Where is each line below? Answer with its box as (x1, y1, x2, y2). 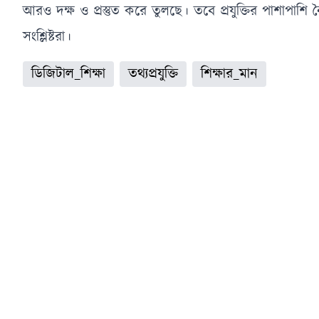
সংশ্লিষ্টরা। (23, 27, 71, 48)
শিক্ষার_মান (201, 64, 258, 85)
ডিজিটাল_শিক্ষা (31, 64, 105, 85)
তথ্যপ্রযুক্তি (128, 64, 178, 85)
